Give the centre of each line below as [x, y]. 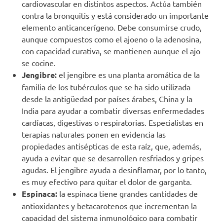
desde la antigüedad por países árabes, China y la [107, 98]
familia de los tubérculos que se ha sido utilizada [106, 87]
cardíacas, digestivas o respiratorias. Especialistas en [112, 122]
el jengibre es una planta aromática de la [129, 74]
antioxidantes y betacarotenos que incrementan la [109, 205]
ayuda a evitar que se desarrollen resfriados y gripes [113, 158]
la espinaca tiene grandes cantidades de [129, 193]
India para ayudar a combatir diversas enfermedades [113, 110]
